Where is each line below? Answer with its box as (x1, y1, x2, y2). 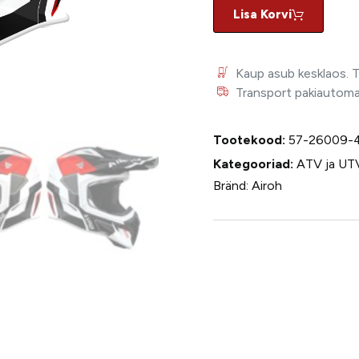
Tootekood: (213, 132, 288, 148)
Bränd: (213, 178, 252, 194)
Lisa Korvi (233, 7, 292, 22)
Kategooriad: (213, 156, 293, 172)
